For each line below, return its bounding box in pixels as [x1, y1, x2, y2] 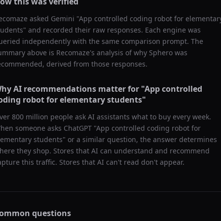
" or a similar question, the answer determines [63, 135, 217, 144]
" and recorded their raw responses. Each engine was [23, 25, 201, 35]
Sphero [149, 48, 173, 57]
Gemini [51, 14, 74, 23]
